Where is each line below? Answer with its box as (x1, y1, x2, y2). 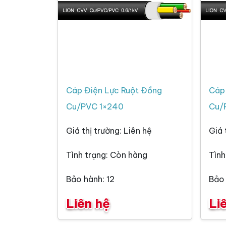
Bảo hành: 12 (66, 174, 115, 185)
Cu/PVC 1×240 (66, 101, 124, 112)
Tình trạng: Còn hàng (66, 150, 147, 160)
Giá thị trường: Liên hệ (66, 126, 152, 136)
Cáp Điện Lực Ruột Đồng (66, 85, 162, 96)
